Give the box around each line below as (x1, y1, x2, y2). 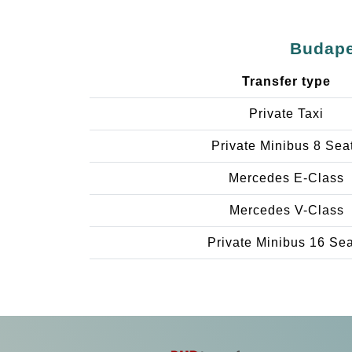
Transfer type (242, 75, 331, 89)
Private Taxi (249, 107, 324, 121)
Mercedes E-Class (229, 171, 344, 185)
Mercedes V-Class (229, 203, 344, 218)
